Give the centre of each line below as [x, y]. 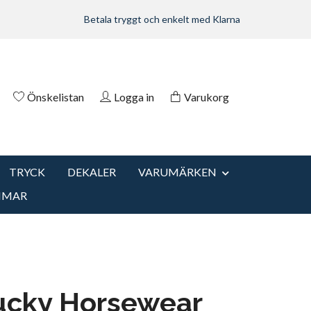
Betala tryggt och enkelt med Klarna [162, 19]
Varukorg [207, 96]
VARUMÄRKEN [177, 172]
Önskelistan [56, 96]
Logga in [134, 96]
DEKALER [92, 172]
